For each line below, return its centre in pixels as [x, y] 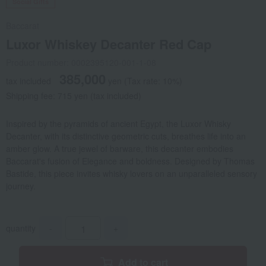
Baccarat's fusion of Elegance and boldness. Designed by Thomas [130, 161]
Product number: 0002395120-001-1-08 [81, 63]
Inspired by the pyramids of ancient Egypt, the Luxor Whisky [118, 124]
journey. [21, 186]
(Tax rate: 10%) [153, 81]
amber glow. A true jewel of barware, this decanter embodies [120, 149]
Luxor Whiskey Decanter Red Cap [109, 44]
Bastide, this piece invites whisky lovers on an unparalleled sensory [132, 174]
